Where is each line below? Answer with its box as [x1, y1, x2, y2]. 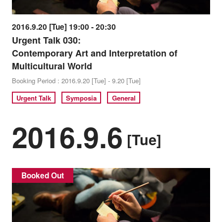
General [111, 93, 136, 103]
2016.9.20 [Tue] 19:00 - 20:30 [11, 21, 116, 32]
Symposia [66, 93, 97, 103]
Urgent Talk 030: [11, 33, 81, 47]
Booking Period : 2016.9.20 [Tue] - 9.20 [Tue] [11, 75, 141, 85]
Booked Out [21, 169, 64, 181]
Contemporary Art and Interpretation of [11, 46, 177, 59]
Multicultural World [11, 59, 92, 72]
